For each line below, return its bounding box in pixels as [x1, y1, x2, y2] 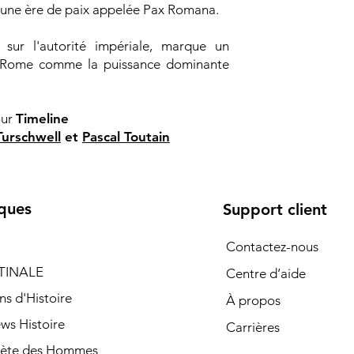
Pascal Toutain [82, 129, 170, 145]
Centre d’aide [225, 265, 306, 281]
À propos [225, 292, 281, 308]
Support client [222, 200, 327, 219]
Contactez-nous [225, 239, 318, 254]
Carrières [225, 319, 280, 335]
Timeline [16, 111, 69, 126]
